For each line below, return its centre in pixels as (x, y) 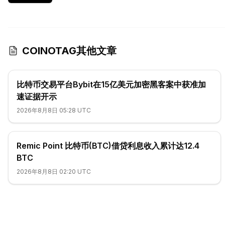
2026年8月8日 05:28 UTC (54, 110)
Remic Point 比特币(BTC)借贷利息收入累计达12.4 (108, 146)
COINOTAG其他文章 (69, 51)
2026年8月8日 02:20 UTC (54, 172)
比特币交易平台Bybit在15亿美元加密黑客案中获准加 (111, 84)
